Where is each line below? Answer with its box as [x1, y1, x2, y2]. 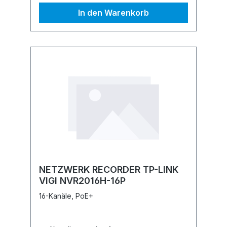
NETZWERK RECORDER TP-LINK [39, 164, 178, 175]
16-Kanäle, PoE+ [39, 192, 93, 200]
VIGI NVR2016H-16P [39, 175, 126, 186]
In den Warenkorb [78, 8, 149, 18]
